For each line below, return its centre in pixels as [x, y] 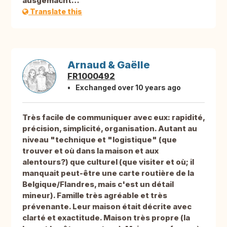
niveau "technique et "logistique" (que [100, 140]
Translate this [55, 12]
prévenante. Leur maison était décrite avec [107, 207]
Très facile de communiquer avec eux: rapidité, [113, 118]
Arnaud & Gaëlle [109, 65]
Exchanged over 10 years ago [128, 88]
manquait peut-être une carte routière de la [108, 173]
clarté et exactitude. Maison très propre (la [106, 218]
